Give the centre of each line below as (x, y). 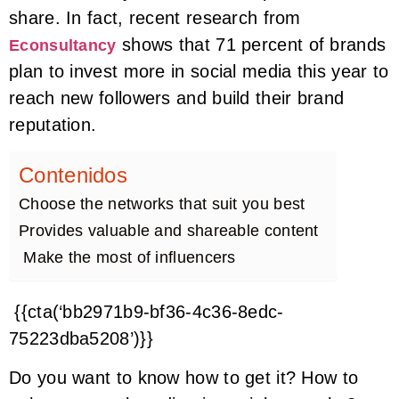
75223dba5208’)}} (81, 338)
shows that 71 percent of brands (251, 44)
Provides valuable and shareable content (169, 230)
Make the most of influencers (127, 257)
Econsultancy (63, 45)
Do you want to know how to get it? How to (184, 378)
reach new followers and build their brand (177, 98)
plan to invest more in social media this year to (199, 71)
